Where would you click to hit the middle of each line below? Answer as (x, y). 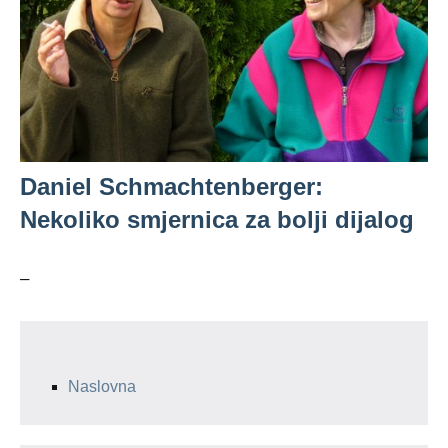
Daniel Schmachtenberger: (171, 186)
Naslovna (102, 386)
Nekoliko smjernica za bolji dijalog (217, 219)
